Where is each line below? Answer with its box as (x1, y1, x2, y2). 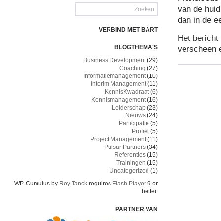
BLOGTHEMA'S (114, 44, 158, 51)
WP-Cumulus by (14, 180, 59, 187)
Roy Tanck (59, 180, 87, 187)
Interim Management (91, 80, 146, 87)
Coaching (119, 65, 146, 72)
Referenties (114, 151, 146, 158)
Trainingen (116, 159, 146, 166)
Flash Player (112, 180, 146, 187)
